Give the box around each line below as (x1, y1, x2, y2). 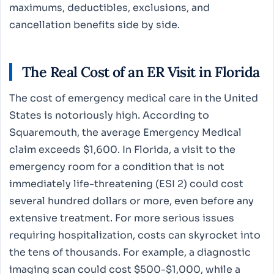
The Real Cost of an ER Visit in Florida (22, 62, 260, 81)
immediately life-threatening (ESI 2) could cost (9, 177, 243, 190)
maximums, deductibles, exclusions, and (9, 1, 210, 15)
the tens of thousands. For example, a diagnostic (9, 245, 251, 259)
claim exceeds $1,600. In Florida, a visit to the (9, 143, 235, 156)
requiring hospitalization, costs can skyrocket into (9, 228, 261, 242)
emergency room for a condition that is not (9, 160, 224, 173)
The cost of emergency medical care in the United (9, 91, 258, 105)
